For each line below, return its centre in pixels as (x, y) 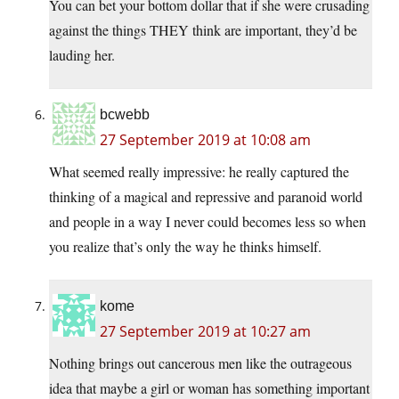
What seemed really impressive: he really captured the (199, 171)
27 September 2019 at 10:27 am (205, 331)
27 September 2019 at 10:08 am (205, 139)
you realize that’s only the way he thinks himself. (185, 246)
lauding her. (82, 54)
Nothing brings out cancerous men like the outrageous (200, 362)
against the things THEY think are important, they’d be (203, 29)
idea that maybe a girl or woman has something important (209, 387)
